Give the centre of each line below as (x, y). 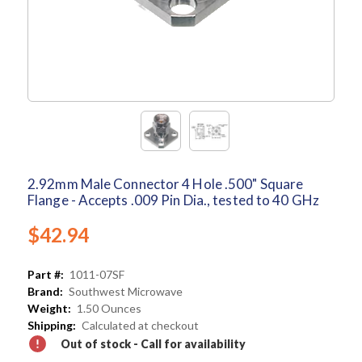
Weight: (49, 309)
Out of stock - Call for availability (153, 344)
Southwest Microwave (126, 292)
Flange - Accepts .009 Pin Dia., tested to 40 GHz (173, 200)
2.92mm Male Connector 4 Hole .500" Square (166, 184)
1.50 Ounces (109, 309)
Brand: (45, 292)
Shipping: (52, 326)
